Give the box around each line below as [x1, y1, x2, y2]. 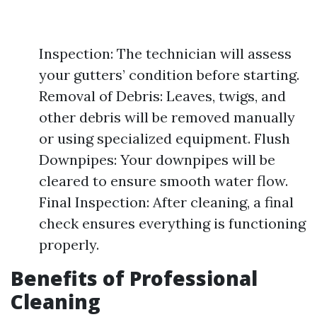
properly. [39, 236, 99, 253]
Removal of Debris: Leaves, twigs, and [39, 87, 286, 105]
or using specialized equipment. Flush [39, 129, 290, 147]
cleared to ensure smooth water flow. [39, 172, 288, 190]
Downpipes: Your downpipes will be [39, 151, 275, 168]
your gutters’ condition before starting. [39, 66, 299, 83]
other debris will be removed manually [39, 108, 295, 126]
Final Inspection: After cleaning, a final [39, 193, 294, 211]
